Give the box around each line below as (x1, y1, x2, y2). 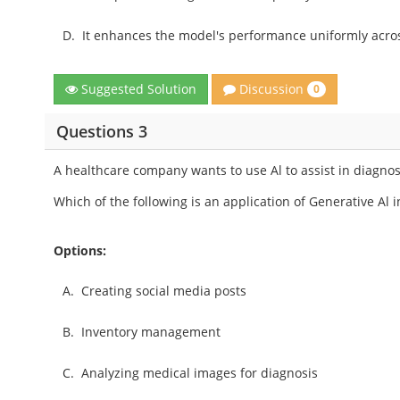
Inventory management (81, 323, 221, 341)
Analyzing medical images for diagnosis (81, 364, 319, 382)
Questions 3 (55, 120, 147, 142)
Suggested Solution (78, 80, 197, 98)
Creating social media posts (81, 282, 247, 300)
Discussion (236, 80, 308, 97)
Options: (54, 242, 107, 260)
